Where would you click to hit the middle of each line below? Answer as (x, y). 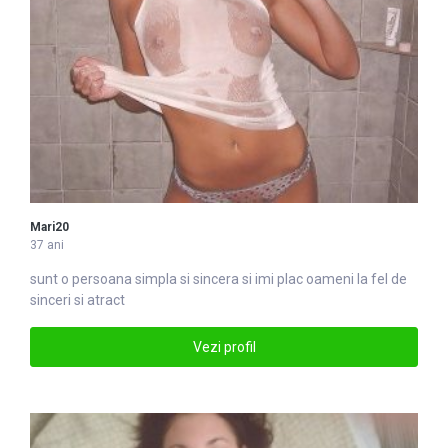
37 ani (47, 245)
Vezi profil (224, 346)
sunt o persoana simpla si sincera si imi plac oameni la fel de (218, 279)
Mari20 (49, 227)
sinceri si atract (77, 300)
